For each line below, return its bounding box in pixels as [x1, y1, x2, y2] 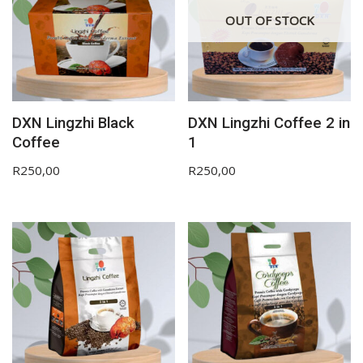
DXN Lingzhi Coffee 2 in [188, 114, 351, 133]
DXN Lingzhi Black [12, 114, 135, 133]
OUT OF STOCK [224, 12, 314, 29]
